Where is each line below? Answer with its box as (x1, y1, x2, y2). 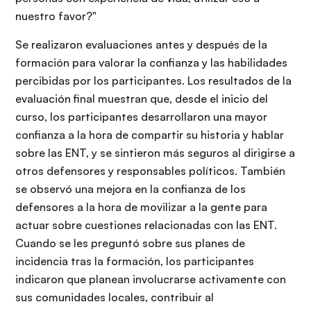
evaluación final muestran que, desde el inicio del (15, 91, 268, 106)
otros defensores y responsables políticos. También (15, 163, 285, 178)
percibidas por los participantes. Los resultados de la (15, 73, 292, 87)
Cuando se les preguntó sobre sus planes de (15, 235, 245, 250)
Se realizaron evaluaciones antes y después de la (15, 37, 267, 51)
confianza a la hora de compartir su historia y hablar (15, 127, 284, 142)
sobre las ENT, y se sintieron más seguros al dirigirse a (15, 145, 295, 160)
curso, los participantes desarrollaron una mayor (15, 109, 267, 124)
